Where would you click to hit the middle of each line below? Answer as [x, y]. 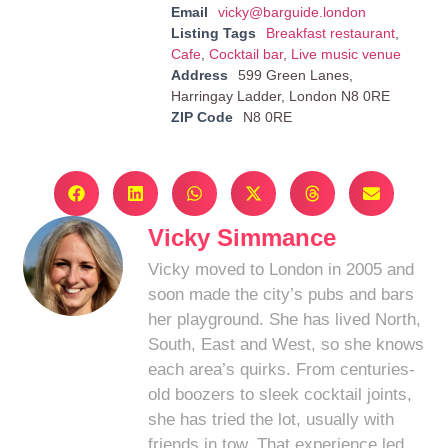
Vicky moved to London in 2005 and [281, 269]
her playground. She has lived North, [285, 319]
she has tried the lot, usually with [271, 419]
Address [199, 74]
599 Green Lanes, [295, 74]
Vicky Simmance [242, 237]
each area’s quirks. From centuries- [282, 369]
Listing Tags [213, 32]
